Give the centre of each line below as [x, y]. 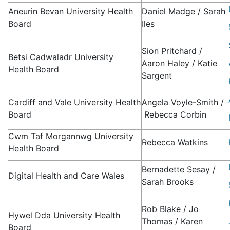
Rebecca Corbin [174, 115]
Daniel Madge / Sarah [184, 12]
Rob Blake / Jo [170, 209]
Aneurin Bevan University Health [71, 12]
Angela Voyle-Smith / [183, 102]
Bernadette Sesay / [179, 170]
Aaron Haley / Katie [180, 63]
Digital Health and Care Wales [66, 176]
